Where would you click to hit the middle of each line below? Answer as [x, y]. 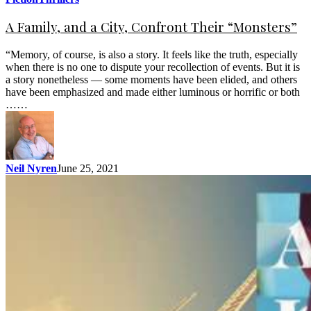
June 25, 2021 [88, 169]
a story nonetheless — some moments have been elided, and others [151, 80]
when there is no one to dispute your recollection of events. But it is [153, 67]
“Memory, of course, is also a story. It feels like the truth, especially [152, 55]
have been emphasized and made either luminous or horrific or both [153, 92]
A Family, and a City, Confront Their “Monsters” [151, 27]
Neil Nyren [31, 169]
